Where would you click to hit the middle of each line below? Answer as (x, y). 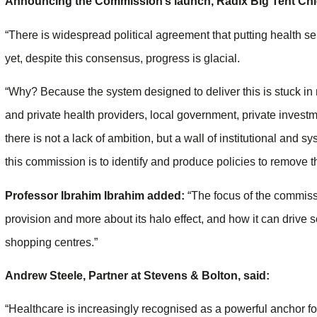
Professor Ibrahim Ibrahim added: (95, 195)
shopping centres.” (51, 242)
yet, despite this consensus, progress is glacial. (122, 58)
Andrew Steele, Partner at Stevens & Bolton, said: (137, 275)
